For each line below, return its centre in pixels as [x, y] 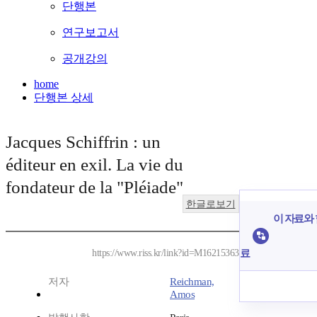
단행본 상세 [64, 98]
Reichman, [192, 282]
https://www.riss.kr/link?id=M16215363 [166, 253]
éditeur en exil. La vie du [94, 165]
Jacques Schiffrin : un [83, 142]
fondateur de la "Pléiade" [94, 188]
